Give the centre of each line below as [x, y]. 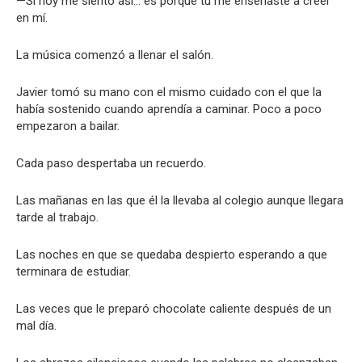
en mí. [32, 18]
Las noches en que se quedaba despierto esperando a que [172, 255]
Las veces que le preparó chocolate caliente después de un [174, 309]
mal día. [36, 326]
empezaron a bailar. [68, 126]
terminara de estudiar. [74, 271]
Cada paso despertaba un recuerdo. [111, 163]
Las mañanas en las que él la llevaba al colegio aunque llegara [180, 200]
